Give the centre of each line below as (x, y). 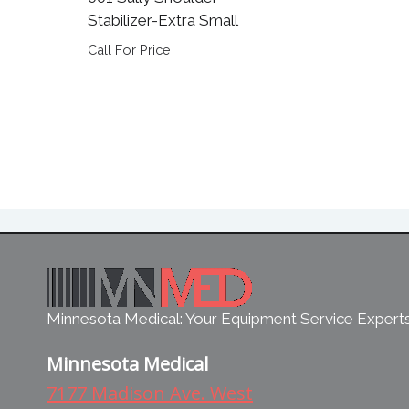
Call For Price (129, 49)
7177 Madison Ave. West (150, 393)
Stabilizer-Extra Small (163, 20)
